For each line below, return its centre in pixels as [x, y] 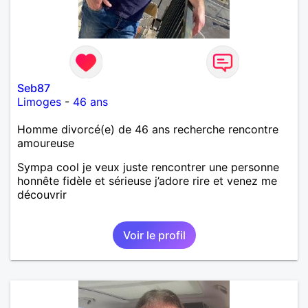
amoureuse [46, 143]
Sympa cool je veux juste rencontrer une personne [148, 167]
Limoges [39, 101]
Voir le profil [154, 235]
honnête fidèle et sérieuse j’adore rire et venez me [147, 180]
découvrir [42, 194]
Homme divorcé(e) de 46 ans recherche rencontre [148, 129]
